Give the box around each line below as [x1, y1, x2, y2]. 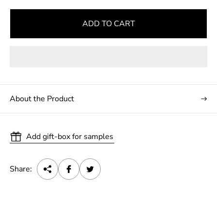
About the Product [10, 93, 74, 105]
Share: [10, 164, 32, 175]
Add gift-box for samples [26, 131, 113, 142]
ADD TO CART [82, 18, 135, 30]
